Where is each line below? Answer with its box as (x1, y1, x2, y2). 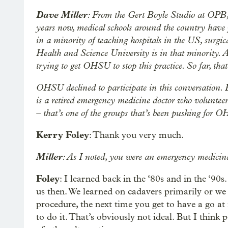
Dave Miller (36, 9, 88, 20)
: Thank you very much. (89, 130, 184, 140)
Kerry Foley (36, 129, 89, 140)
